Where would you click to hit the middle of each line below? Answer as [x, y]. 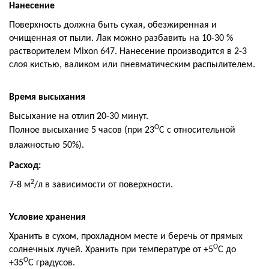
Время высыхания [47, 97]
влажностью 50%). [47, 145]
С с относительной [197, 130]
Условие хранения [47, 217]
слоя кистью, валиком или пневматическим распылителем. [132, 65]
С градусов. [52, 263]
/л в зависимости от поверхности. [104, 185]
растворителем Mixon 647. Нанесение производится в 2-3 [128, 52]
